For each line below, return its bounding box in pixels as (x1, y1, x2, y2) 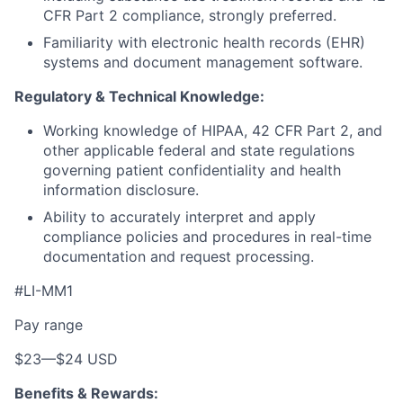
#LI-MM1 (14, 282, 73, 300)
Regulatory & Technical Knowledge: (14, 87, 264, 105)
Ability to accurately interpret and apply (43, 208, 316, 226)
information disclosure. (43, 181, 199, 199)
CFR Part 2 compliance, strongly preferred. (43, 6, 336, 24)
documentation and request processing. (43, 247, 314, 265)
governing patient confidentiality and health (43, 161, 341, 179)
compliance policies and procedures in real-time (43, 228, 372, 246)
